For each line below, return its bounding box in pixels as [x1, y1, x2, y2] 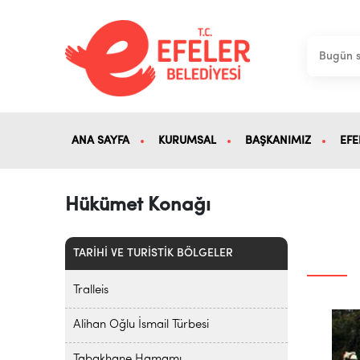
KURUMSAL [157, 134, 216, 147]
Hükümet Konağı [64, 196, 211, 215]
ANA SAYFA [71, 134, 129, 147]
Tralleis [72, 284, 108, 297]
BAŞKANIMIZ [244, 134, 311, 147]
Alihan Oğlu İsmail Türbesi [72, 319, 209, 331]
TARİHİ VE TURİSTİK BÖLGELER [72, 247, 233, 260]
